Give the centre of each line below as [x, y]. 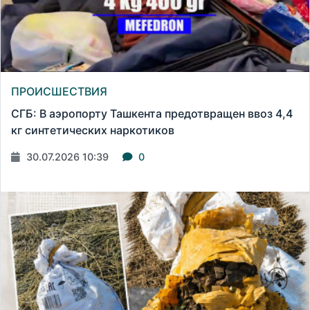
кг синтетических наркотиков [93, 130]
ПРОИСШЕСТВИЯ [59, 92]
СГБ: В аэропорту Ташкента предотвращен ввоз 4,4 [152, 114]
